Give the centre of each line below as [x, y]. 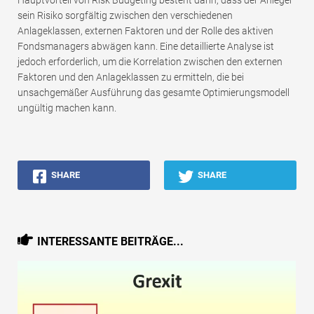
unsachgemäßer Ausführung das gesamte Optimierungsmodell [153, 92]
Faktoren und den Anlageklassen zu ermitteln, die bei [131, 77]
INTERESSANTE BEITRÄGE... [110, 241]
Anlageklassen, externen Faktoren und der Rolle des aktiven [145, 30]
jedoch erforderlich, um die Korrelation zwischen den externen [150, 61]
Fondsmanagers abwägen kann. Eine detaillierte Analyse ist [146, 46]
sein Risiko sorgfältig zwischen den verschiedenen [125, 15]
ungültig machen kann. [67, 108]
